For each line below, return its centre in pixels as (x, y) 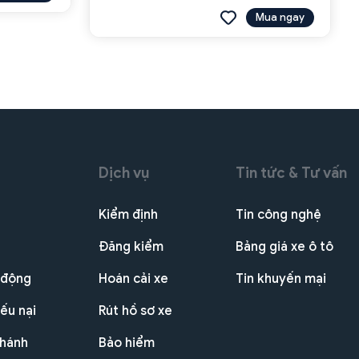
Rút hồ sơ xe (136, 311)
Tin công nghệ (278, 214)
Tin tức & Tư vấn (291, 173)
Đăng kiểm (131, 246)
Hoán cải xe (134, 278)
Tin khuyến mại (281, 278)
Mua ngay (280, 17)
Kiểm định (129, 214)
